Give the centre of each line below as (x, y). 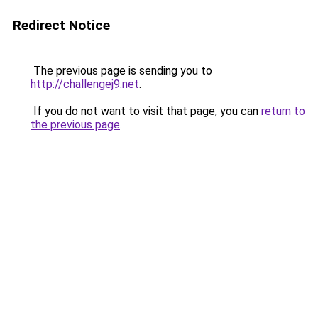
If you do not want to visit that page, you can (146, 111)
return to (283, 111)
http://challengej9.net (85, 84)
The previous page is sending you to (121, 71)
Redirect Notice (61, 25)
